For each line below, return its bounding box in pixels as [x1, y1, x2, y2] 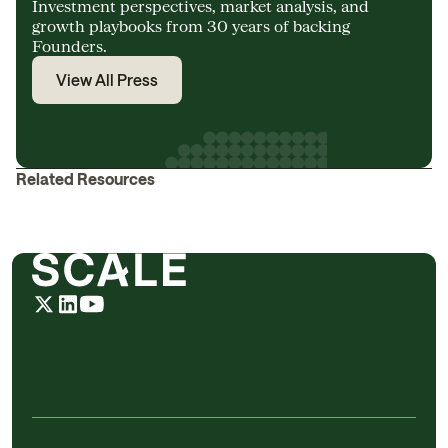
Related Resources [16, 169, 155, 188]
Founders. [32, 36, 107, 55]
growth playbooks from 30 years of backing [32, 16, 350, 35]
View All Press [56, 70, 158, 89]
